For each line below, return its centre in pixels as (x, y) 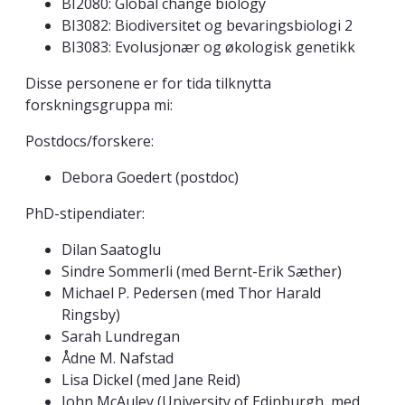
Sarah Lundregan (121, 337)
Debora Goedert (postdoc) (150, 178)
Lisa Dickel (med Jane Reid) (151, 380)
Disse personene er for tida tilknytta (148, 84)
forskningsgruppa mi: (99, 105)
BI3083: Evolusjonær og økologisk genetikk (208, 47)
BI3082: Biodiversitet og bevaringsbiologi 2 (207, 26)
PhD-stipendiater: (85, 214)
